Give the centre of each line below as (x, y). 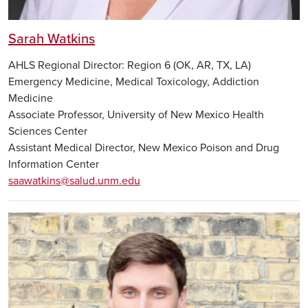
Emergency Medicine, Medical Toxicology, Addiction (134, 81)
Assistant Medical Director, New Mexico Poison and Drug (144, 147)
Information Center (54, 164)
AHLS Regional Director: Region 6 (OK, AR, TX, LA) (130, 65)
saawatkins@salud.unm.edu (74, 180)
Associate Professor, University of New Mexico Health (136, 114)
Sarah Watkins (52, 40)
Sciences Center (48, 131)
